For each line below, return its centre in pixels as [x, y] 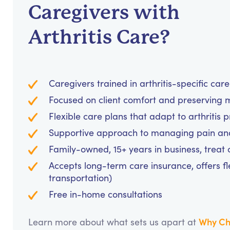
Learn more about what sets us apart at [113, 222]
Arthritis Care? [99, 37]
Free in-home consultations [106, 194]
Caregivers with [104, 13]
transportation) [80, 178]
